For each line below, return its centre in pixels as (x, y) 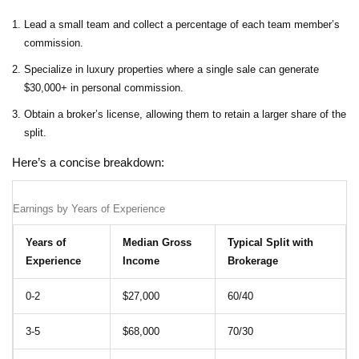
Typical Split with (270, 243)
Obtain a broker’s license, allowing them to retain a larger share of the (185, 115)
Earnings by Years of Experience (89, 209)
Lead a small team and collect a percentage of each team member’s (182, 25)
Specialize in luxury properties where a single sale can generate (171, 70)
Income (141, 261)
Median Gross (157, 243)
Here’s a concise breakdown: (88, 163)
